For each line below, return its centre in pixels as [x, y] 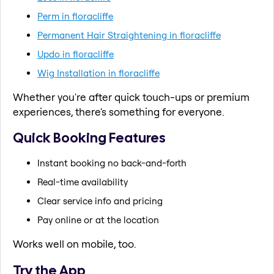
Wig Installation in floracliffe [98, 73]
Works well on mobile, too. [75, 243]
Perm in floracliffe [75, 16]
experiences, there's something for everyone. [119, 111]
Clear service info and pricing [100, 201]
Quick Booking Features [89, 138]
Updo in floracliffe [76, 54]
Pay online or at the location [98, 220]
